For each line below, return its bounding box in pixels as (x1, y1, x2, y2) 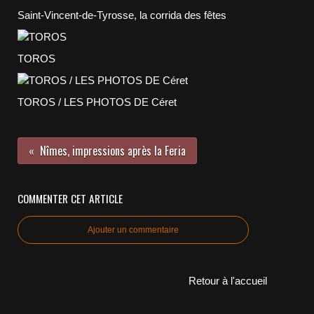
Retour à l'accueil (189, 275, 267, 287)
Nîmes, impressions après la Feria (40, 142, 186, 159)
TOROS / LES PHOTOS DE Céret (18, 96, 177, 108)
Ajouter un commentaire (88, 225, 179, 235)
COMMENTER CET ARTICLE (18, 191, 123, 206)
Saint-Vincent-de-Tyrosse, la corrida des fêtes (18, 9, 226, 21)
